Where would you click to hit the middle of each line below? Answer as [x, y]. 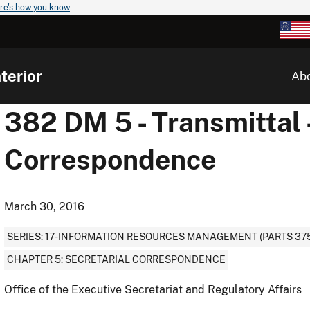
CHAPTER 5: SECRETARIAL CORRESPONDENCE [116, 259]
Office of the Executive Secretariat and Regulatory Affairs [153, 290]
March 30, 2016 [44, 207]
